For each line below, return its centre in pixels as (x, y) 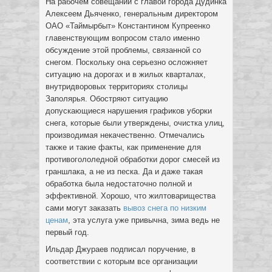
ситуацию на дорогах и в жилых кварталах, (126, 74)
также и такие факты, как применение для (123, 147)
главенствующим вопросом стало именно (123, 38)
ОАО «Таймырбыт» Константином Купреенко (128, 26)
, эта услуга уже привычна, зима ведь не (144, 220)
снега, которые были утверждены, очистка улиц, (135, 123)
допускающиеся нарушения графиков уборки (129, 111)
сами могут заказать (84, 208)
